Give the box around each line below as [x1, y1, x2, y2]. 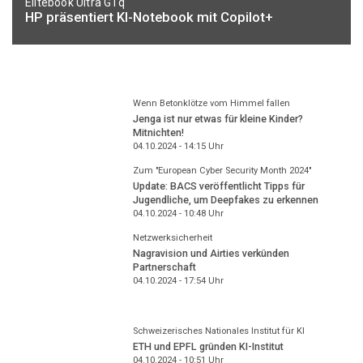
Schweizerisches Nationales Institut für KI [132, 326, 305, 337]
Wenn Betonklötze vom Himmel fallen [132, 98, 290, 109]
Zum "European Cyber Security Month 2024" [132, 165, 311, 177]
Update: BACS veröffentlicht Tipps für [132, 179, 305, 192]
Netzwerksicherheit [132, 233, 212, 244]
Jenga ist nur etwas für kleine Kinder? [132, 112, 303, 125]
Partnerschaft [132, 260, 196, 273]
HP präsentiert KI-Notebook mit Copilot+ [25, 8, 273, 25]
